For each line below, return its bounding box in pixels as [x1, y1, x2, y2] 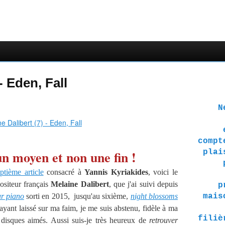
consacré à [43, 168, 85, 176]
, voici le [148, 168, 178, 176]
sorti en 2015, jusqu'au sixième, [24, 192, 131, 200]
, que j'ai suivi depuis [108, 180, 178, 188]
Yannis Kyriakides [84, 168, 148, 176]
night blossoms [130, 192, 178, 200]
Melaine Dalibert [51, 180, 109, 188]
